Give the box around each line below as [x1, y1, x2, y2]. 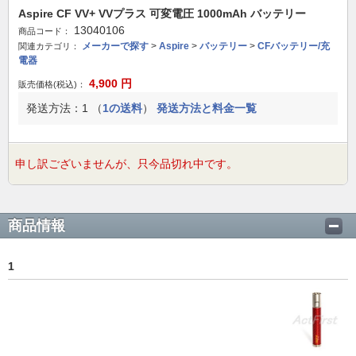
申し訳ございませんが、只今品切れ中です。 [15, 157, 238, 170]
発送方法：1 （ [26, 102, 103, 114]
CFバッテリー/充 [257, 41, 330, 52]
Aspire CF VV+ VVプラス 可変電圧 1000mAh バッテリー [18, 7, 306, 20]
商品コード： [18, 26, 71, 36]
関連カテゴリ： [18, 41, 79, 51]
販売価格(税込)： [18, 79, 86, 89]
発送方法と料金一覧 [157, 102, 257, 114]
